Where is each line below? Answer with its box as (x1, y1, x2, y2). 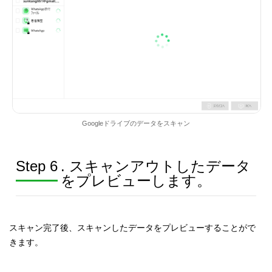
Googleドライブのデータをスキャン (81, 120, 190, 127)
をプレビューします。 (60, 172, 211, 189)
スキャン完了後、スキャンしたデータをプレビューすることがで (9, 223, 256, 233)
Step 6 (15, 158, 58, 175)
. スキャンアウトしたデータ (60, 158, 251, 175)
